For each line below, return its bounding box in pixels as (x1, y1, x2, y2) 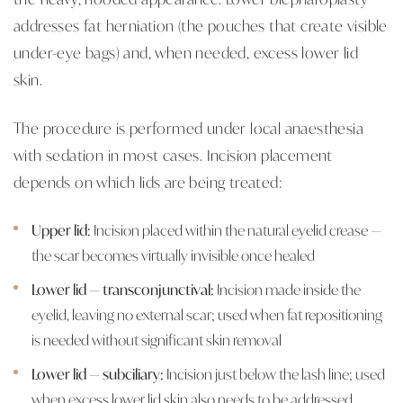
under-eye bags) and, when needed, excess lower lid (13, 40, 358, 63)
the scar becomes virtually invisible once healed (31, 244, 315, 265)
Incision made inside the (214, 278, 361, 300)
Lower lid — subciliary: (31, 363, 164, 384)
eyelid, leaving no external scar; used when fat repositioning (31, 303, 382, 325)
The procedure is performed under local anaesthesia (13, 116, 363, 139)
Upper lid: (31, 219, 91, 240)
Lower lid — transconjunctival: (31, 278, 214, 300)
